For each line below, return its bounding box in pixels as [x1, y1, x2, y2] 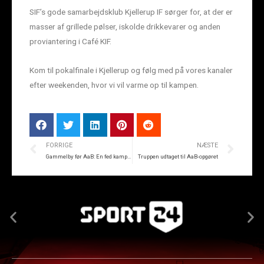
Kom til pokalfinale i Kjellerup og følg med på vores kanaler [29, 65, 233, 75]
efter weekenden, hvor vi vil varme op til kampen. [29, 80, 199, 90]
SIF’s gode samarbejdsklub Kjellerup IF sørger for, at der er [29, 6, 233, 16]
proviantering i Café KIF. [29, 36, 111, 46]
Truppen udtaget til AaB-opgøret [138, 153, 218, 160]
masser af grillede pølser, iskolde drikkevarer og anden [29, 21, 220, 31]
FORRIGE [46, 141, 72, 149]
